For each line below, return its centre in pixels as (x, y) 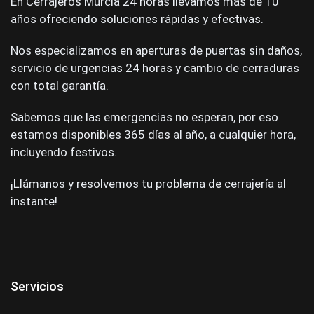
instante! (34, 201)
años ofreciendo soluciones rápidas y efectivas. (137, 19)
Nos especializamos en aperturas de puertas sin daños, (156, 50)
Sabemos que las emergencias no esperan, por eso (144, 117)
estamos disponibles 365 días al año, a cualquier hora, (153, 135)
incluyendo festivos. (64, 152)
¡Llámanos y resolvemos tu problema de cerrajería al (148, 184)
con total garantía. (60, 86)
